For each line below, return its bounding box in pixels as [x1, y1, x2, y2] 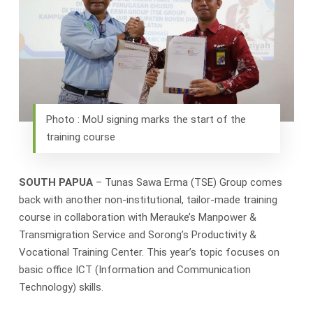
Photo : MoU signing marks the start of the [45, 112, 246, 126]
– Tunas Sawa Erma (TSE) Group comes [95, 175, 282, 189]
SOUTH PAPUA [18, 175, 96, 189]
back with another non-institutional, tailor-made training [18, 193, 277, 206]
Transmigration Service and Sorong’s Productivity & [18, 228, 256, 241]
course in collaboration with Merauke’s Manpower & [18, 210, 256, 224]
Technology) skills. [18, 280, 103, 293]
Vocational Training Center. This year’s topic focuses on [18, 245, 279, 259]
